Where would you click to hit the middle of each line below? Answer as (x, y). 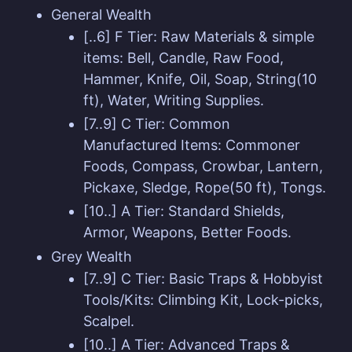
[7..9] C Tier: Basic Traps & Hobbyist (203, 278)
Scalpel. (108, 321)
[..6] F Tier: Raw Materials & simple (198, 37)
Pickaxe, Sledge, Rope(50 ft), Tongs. (204, 187)
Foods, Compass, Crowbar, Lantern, (203, 166)
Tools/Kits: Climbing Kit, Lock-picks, (203, 299)
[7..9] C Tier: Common (156, 123)
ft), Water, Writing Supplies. (173, 101)
